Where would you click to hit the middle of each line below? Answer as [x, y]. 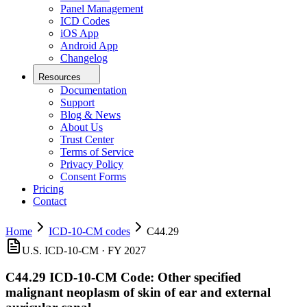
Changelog [84, 58]
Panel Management [102, 9]
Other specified [199, 277]
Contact [50, 201]
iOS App [79, 34]
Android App [89, 46]
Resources [60, 77]
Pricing [48, 189]
